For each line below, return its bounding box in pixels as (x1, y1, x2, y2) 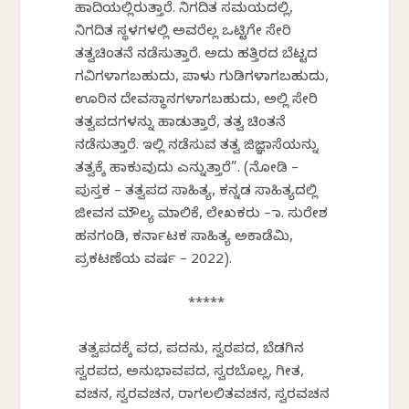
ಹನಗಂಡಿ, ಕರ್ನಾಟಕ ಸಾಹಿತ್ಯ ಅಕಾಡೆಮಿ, (75, 228, 294, 247)
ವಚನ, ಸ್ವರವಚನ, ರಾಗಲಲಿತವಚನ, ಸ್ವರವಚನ (75, 386, 330, 405)
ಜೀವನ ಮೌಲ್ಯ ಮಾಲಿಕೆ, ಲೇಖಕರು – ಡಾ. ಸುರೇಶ (75, 205, 329, 225)
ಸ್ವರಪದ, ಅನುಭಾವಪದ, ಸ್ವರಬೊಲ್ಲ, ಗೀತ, (75, 363, 305, 383)
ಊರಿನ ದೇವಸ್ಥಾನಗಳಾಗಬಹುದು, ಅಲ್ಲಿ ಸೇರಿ (75, 91, 319, 110)
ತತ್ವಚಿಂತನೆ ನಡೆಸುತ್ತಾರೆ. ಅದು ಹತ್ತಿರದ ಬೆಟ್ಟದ (75, 46, 319, 65)
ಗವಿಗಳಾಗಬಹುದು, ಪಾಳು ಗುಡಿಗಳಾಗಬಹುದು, (75, 68, 330, 88)
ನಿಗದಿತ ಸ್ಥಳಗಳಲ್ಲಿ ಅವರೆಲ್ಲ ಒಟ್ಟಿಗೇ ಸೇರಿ (75, 23, 292, 42)
